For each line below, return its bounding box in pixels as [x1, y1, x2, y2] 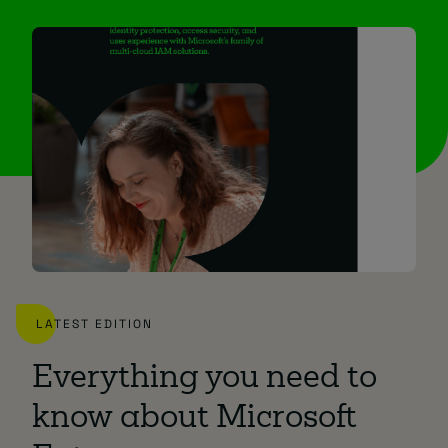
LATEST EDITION [36, 316, 153, 333]
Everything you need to [32, 364, 377, 396]
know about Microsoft [32, 404, 357, 436]
